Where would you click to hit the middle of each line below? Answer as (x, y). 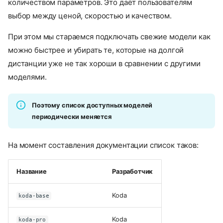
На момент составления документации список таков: (103, 145)
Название (32, 171)
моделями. (27, 77)
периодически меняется (72, 116)
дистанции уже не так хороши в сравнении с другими (104, 63)
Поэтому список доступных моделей (92, 105)
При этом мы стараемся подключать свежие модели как (109, 36)
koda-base (34, 196)
